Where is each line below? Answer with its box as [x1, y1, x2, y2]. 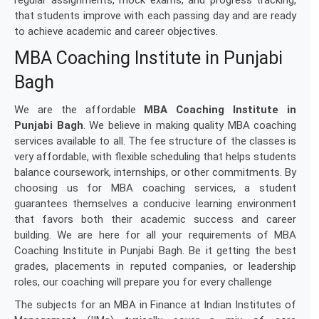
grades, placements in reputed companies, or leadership [14, 260, 296, 273]
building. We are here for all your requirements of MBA [14, 229, 296, 241]
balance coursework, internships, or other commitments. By [14, 166, 296, 179]
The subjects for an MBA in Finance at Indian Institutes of [14, 298, 296, 311]
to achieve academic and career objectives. [14, 25, 218, 38]
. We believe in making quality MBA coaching [83, 119, 296, 132]
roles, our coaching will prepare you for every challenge [14, 276, 272, 288]
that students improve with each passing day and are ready [14, 9, 296, 22]
